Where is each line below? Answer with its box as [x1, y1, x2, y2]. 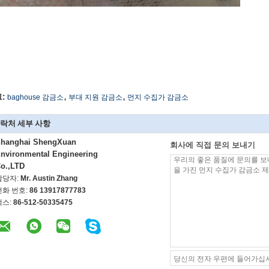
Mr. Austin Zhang [20, 174, 77, 183]
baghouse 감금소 [7, 93, 64, 101]
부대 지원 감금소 [68, 93, 122, 101]
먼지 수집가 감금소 [127, 93, 189, 101]
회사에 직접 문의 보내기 [170, 141, 255, 150]
